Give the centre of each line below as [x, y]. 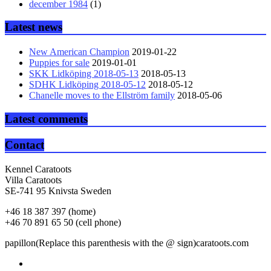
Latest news [34, 27]
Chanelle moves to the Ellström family [102, 96]
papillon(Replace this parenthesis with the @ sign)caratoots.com [127, 243]
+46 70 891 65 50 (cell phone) [63, 223]
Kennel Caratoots [38, 169]
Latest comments [46, 119]
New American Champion [79, 52]
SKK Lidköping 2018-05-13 [84, 74]
